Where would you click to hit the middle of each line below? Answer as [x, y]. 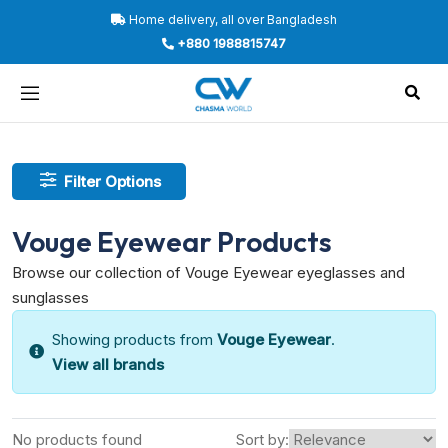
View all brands [108, 364]
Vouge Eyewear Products [172, 241]
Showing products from [134, 339]
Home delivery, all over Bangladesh [231, 19]
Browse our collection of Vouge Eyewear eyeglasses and [208, 272]
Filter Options [133, 181]
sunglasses [50, 297]
